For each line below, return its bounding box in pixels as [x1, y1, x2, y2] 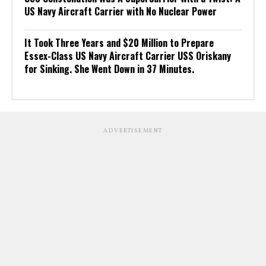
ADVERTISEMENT [103, 126, 163, 135]
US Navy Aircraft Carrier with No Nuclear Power [24, 4, 217, 18]
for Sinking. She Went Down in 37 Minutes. [24, 62, 194, 76]
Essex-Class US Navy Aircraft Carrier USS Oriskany [24, 49, 231, 63]
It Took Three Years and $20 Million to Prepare [24, 36, 214, 50]
